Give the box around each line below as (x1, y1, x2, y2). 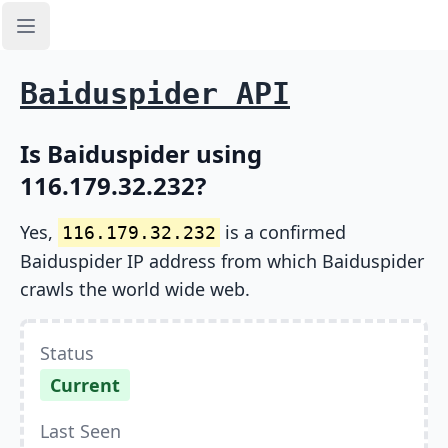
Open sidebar (24, 25, 128, 48)
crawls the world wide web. (20, 277, 250, 301)
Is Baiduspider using (20, 137, 262, 170)
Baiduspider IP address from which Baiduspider (20, 249, 424, 273)
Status (40, 341, 94, 365)
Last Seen (40, 419, 121, 443)
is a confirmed (220, 220, 346, 244)
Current (50, 373, 120, 397)
